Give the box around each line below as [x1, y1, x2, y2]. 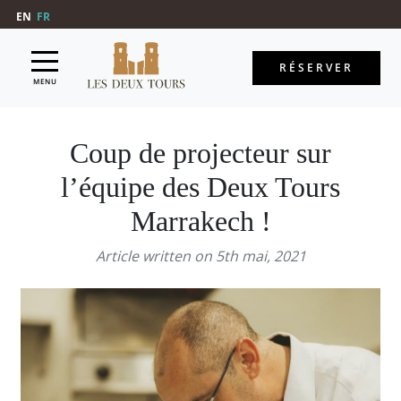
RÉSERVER [278, 60, 354, 76]
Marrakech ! [130, 205, 271, 238]
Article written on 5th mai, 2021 [95, 246, 306, 267]
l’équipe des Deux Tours [61, 171, 340, 204]
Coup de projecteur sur [70, 137, 331, 170]
